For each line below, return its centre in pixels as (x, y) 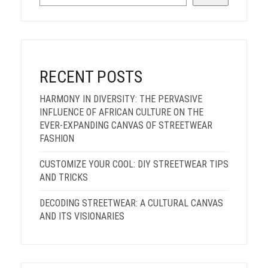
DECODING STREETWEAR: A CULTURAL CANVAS (131, 203)
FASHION (57, 138)
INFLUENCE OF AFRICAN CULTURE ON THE (121, 112)
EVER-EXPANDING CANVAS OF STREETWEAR (126, 125)
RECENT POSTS (91, 77)
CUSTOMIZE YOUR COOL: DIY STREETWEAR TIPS (134, 164)
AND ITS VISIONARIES (82, 216)
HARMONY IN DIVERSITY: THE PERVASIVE (121, 99)
